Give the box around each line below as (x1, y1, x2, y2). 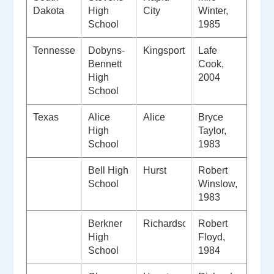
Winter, (198, 6, 229, 17)
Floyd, (198, 232, 226, 243)
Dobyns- (88, 45, 125, 56)
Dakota (33, 6, 65, 17)
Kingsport (143, 45, 185, 56)
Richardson (143, 218, 194, 229)
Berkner (88, 218, 123, 229)
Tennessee (33, 45, 81, 56)
